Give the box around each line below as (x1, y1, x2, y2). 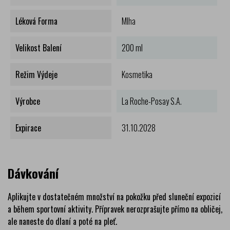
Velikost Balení (15, 41, 62, 54)
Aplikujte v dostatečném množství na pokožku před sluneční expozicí (8, 190, 221, 203)
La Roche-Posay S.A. (121, 94, 182, 107)
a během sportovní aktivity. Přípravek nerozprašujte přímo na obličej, (8, 202, 222, 215)
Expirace (15, 121, 41, 134)
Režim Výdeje (15, 68, 57, 81)
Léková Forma (15, 14, 57, 27)
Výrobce (15, 94, 40, 107)
